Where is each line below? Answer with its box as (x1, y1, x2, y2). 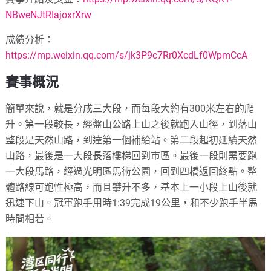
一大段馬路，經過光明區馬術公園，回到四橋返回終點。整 (5, 166, 258, 178)
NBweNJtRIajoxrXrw (5, 9, 92, 21)
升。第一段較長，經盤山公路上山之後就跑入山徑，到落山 (5, 119, 258, 131)
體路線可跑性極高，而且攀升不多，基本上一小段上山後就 (5, 181, 258, 194)
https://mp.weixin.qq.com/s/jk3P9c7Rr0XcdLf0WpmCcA (5, 50, 248, 62)
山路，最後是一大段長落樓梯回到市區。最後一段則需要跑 (5, 150, 258, 162)
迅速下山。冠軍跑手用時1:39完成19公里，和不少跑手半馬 (5, 197, 258, 209)
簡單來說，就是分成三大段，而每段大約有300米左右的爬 (5, 103, 255, 115)
